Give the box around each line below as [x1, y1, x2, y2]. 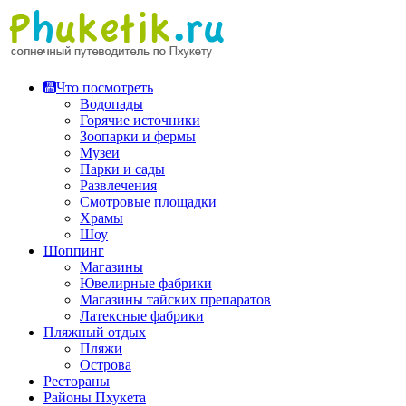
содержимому [6, 39, 92, 54]
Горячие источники [80, 112, 200, 128]
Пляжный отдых [43, 324, 146, 340]
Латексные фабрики [80, 308, 204, 324]
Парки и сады [80, 161, 165, 177]
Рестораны [43, 373, 110, 389]
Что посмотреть [56, 80, 153, 95]
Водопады [80, 96, 143, 111]
